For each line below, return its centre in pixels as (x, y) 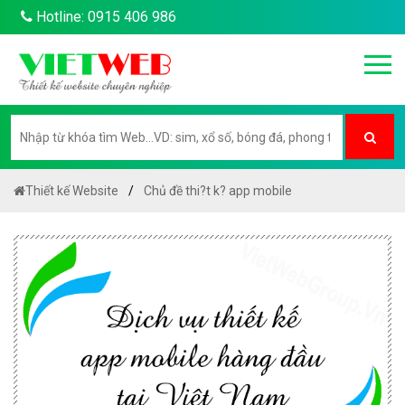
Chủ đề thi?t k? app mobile (218, 191)
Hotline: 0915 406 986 (104, 17)
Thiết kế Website (72, 191)
